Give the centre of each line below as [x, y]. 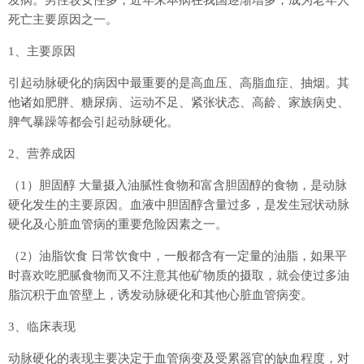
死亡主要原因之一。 [63, 19]
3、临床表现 [42, 326]
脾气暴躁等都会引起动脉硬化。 [93, 121]
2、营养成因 [42, 153]
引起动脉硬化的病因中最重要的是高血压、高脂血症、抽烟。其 [179, 82]
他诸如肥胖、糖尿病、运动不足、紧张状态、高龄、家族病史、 [179, 102]
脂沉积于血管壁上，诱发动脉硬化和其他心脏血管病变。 [160, 295]
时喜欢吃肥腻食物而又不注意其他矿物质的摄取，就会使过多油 [179, 275]
